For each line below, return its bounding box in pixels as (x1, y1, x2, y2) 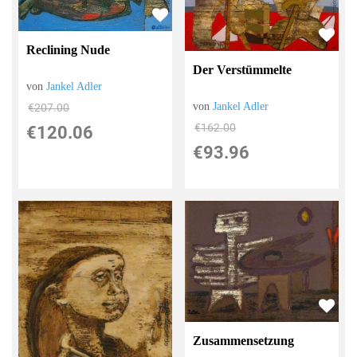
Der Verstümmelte (193, 62, 292, 76)
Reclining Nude (26, 42, 111, 57)
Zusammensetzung (193, 334, 295, 348)
